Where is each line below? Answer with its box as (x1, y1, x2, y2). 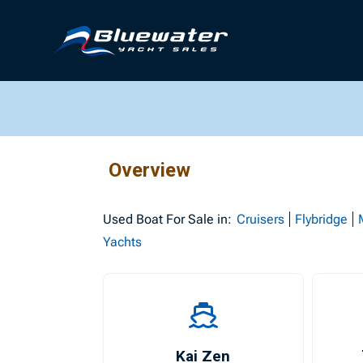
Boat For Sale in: (133, 211, 233, 227)
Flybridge (295, 211, 348, 227)
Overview (109, 159, 191, 181)
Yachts (103, 234, 143, 250)
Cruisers (237, 211, 285, 227)
